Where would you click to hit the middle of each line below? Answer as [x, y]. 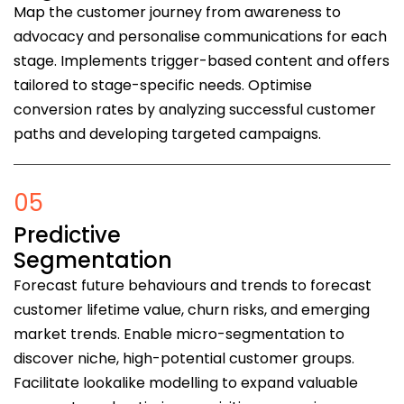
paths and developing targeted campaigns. [167, 134]
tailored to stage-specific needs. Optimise [163, 86]
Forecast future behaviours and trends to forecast [193, 286]
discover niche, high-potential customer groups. [184, 359]
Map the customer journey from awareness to [177, 13]
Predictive [67, 235]
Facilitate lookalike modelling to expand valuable [186, 383]
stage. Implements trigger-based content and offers [202, 61]
